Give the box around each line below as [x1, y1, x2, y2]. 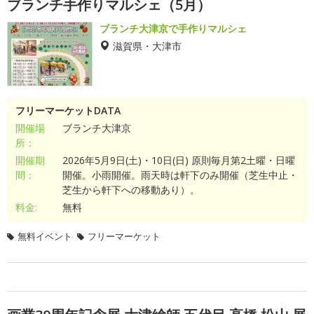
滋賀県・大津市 [113, 41, 182, 50]
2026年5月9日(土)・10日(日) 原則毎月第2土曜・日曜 [62, 153, 295, 167]
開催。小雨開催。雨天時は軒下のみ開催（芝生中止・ [62, 168, 298, 182]
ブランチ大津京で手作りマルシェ [100, 22, 247, 35]
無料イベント [18, 230, 72, 243]
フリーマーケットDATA [15, 104, 121, 117]
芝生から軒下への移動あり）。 [62, 183, 200, 196]
